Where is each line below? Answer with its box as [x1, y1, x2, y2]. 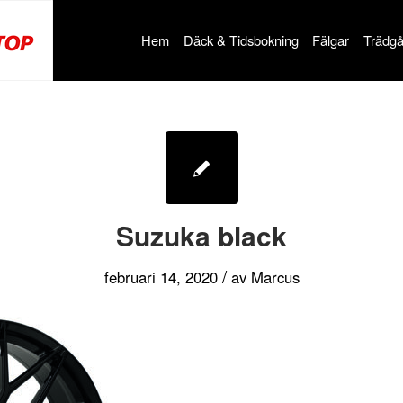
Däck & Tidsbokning [183, 31, 299, 49]
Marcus [250, 266, 300, 288]
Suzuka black [116, 216, 287, 255]
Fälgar [312, 31, 350, 49]
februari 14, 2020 [103, 266, 218, 288]
